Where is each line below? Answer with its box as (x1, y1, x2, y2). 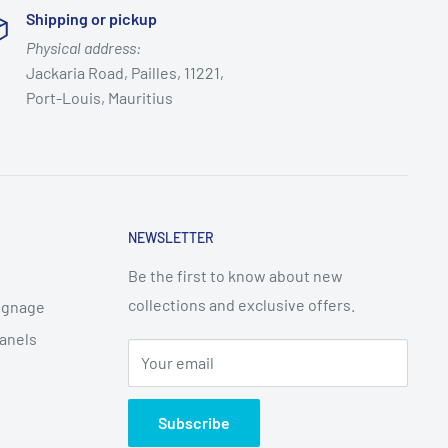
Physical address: (25, 38, 141, 58)
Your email (141, 353, 214, 372)
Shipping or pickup (25, 9, 157, 29)
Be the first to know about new (128, 266, 343, 285)
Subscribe (158, 413, 230, 432)
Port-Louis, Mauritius (25, 88, 173, 108)
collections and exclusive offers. (128, 295, 355, 314)
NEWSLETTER (128, 229, 214, 247)
